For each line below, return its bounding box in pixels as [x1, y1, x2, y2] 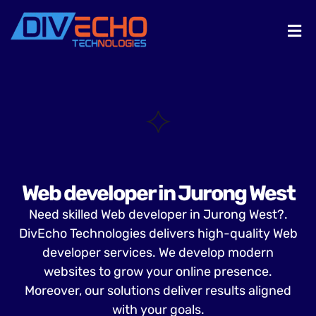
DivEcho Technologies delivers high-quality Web [18, 226, 298, 242]
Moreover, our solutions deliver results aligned [25, 283, 291, 299]
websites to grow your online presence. [44, 264, 272, 280]
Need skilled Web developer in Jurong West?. [28, 207, 288, 223]
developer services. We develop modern [42, 245, 274, 261]
